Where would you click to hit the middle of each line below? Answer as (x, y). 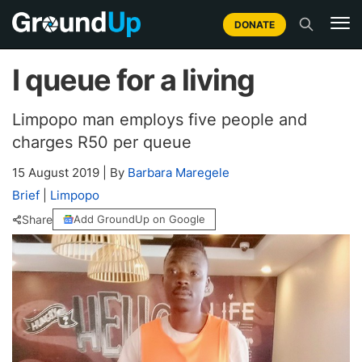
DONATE (255, 24)
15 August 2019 (57, 173)
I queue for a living (133, 80)
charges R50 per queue (102, 142)
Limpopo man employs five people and (160, 120)
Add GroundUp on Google (139, 219)
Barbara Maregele (179, 173)
